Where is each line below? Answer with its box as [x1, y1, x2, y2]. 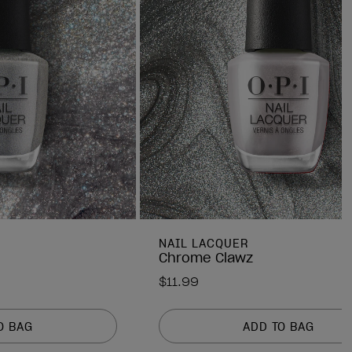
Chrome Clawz [159, 250, 253, 266]
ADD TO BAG [242, 319, 315, 334]
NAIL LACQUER [159, 236, 249, 251]
